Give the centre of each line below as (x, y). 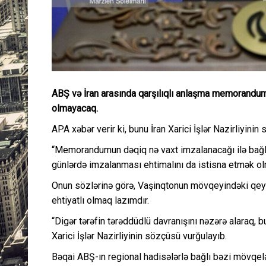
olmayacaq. (75, 108)
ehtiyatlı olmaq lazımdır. (100, 200)
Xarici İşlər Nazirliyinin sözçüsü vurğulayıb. (139, 236)
